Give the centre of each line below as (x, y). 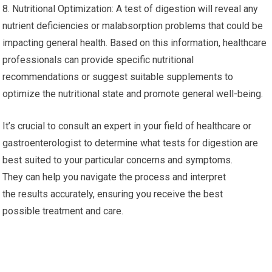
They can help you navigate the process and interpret (114, 177)
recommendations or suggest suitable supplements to (118, 77)
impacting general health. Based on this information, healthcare (135, 43)
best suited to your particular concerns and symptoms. (118, 160)
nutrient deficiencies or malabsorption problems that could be (133, 26)
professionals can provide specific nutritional (98, 60)
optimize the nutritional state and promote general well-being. (133, 94)
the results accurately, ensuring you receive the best (113, 194)
